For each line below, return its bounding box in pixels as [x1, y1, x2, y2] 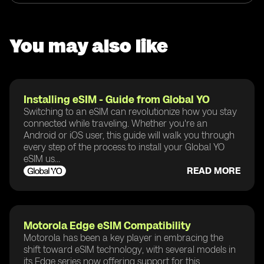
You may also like [9, 34, 168, 57]
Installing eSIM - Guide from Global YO [24, 93, 210, 106]
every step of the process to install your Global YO [24, 141, 225, 153]
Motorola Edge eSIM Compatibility [24, 219, 191, 232]
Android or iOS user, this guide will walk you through [24, 129, 235, 141]
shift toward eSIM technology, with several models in [24, 243, 236, 255]
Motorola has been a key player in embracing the [24, 232, 223, 243]
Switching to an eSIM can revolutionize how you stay [24, 105, 237, 117]
